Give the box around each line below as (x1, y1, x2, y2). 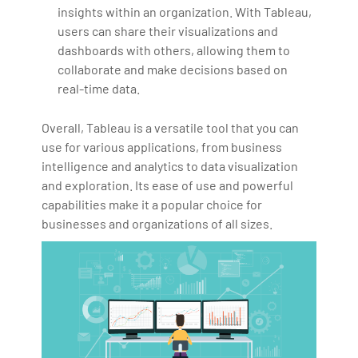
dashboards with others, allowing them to (58, 42, 291, 58)
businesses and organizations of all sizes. (42, 215, 273, 231)
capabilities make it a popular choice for (42, 196, 263, 212)
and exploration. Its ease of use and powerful (42, 177, 294, 193)
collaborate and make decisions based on (58, 61, 288, 77)
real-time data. (58, 80, 141, 96)
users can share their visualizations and (58, 22, 279, 38)
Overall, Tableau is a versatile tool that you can (42, 119, 300, 135)
